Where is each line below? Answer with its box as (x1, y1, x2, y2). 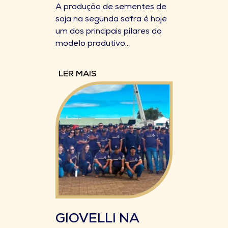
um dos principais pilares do (55, 28, 162, 36)
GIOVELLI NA (55, 213, 139, 226)
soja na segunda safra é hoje (55, 16, 167, 24)
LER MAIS (59, 71, 97, 79)
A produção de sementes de (55, 4, 166, 12)
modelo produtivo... (55, 40, 130, 48)
